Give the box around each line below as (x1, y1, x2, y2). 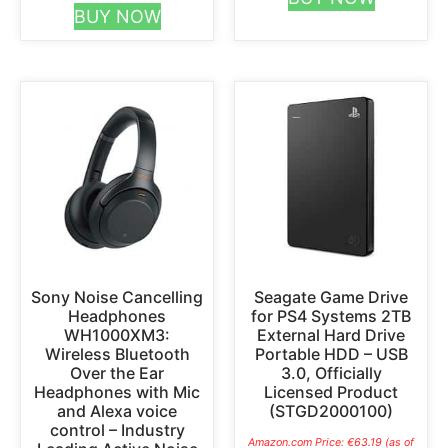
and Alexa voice (57, 400, 177, 421)
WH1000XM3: (64, 324, 170, 345)
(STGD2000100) (269, 400, 393, 421)
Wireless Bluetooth (44, 343, 190, 364)
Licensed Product (264, 381, 398, 402)
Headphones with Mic (34, 381, 200, 402)
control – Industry (49, 419, 185, 440)
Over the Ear (70, 362, 164, 383)
